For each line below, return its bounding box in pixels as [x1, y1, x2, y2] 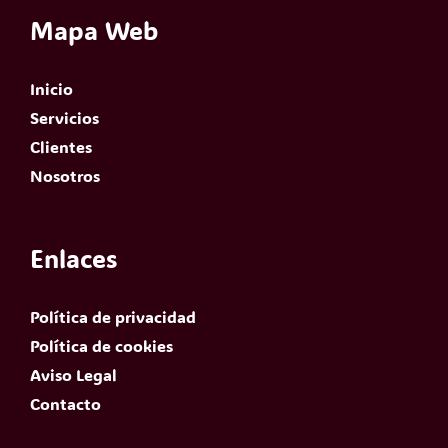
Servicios [30, 107, 99, 129]
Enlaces [30, 242, 117, 275]
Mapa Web [30, 14, 158, 47]
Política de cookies [30, 334, 173, 356]
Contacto [30, 392, 101, 414]
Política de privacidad [30, 305, 196, 327]
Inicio [30, 78, 73, 100]
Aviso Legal [30, 363, 117, 385]
